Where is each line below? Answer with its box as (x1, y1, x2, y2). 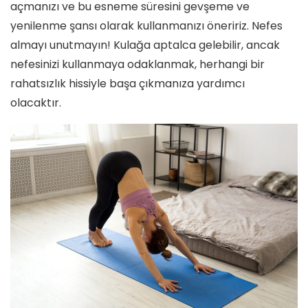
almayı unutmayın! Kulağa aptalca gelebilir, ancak (10, 36, 280, 53)
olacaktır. (10, 94, 61, 111)
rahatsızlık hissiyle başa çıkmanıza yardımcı (10, 75, 245, 91)
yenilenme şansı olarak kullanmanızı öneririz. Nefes (10, 17, 283, 34)
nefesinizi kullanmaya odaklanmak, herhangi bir (10, 56, 265, 72)
